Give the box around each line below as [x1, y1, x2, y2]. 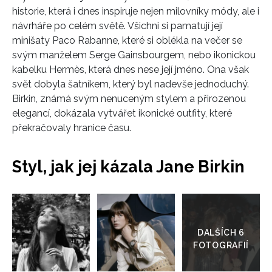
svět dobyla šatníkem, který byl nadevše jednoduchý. [12, 78, 249, 90]
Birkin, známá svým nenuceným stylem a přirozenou [12, 92, 246, 104]
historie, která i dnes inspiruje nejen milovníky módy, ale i [12, 5, 259, 17]
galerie [220, 223, 250, 235]
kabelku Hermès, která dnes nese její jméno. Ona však [12, 63, 249, 75]
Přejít [220, 194, 243, 206]
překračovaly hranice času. [12, 121, 131, 134]
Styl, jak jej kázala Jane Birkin [12, 157, 245, 176]
